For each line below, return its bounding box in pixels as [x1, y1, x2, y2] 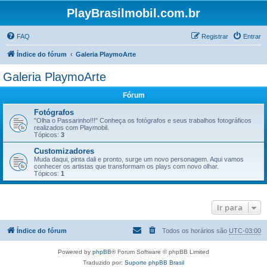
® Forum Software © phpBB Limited [111, 249, 209, 255]
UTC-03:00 [229, 227, 261, 234]
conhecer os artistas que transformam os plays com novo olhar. [34, 163, 219, 170]
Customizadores [34, 147, 94, 156]
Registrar [201, 33, 228, 40]
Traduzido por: [83, 259, 125, 266]
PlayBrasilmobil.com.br [67, 7, 200, 20]
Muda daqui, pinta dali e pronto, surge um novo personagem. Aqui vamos [34, 156, 244, 163]
